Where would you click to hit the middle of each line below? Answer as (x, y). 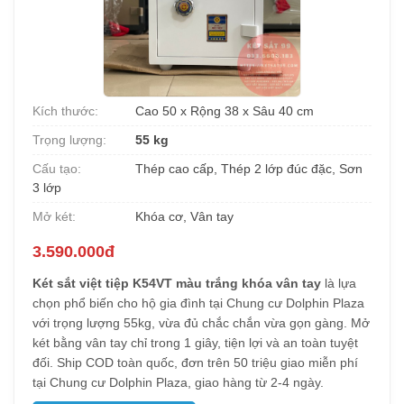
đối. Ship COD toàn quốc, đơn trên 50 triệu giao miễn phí (195, 363)
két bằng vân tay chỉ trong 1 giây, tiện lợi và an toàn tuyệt (195, 343)
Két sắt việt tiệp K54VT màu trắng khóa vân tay (177, 283)
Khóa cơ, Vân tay (183, 216)
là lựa (339, 283)
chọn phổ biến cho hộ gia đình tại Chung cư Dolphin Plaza (198, 303)
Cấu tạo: (57, 169)
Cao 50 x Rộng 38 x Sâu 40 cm (223, 111)
